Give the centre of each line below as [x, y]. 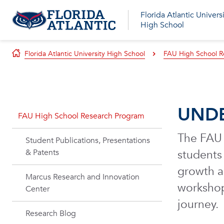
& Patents [42, 152]
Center [37, 189]
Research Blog [51, 213]
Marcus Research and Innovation [82, 177]
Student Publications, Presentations [88, 140]
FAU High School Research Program [81, 116]
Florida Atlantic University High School [85, 54]
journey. [198, 204]
